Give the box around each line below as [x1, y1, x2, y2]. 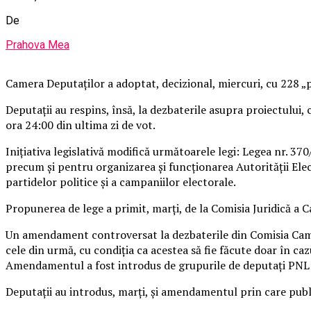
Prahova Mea [6, 37, 69, 51]
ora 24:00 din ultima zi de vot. [6, 117, 155, 133]
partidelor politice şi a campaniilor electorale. [6, 174, 236, 190]
